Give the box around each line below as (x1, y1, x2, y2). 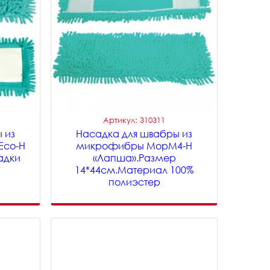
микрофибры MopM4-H (76, 140, 193, 152)
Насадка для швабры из (76, 128, 193, 140)
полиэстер (108, 176, 160, 188)
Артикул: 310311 (103, 115, 166, 125)
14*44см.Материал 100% (75, 164, 194, 176)
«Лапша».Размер (92, 152, 176, 164)
